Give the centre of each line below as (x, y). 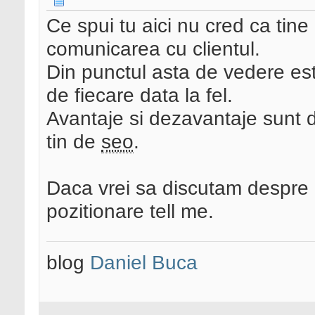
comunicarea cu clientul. (153, 49)
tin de (74, 142)
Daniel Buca (144, 263)
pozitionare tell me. (130, 211)
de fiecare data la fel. (140, 95)
